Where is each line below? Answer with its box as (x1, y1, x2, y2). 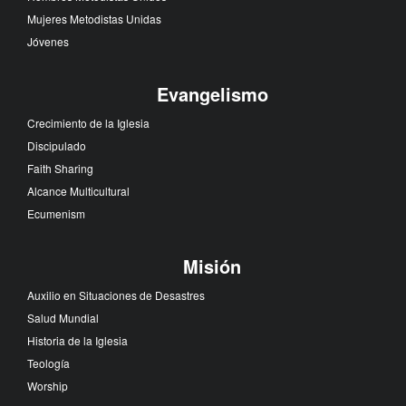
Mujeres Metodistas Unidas (27, 10, 161, 26)
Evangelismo (156, 80, 268, 107)
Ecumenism (27, 205, 85, 221)
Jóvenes (27, 33, 69, 49)
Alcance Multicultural (27, 182, 130, 198)
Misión (183, 252, 241, 279)
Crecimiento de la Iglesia (27, 114, 150, 130)
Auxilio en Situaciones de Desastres (27, 286, 205, 303)
